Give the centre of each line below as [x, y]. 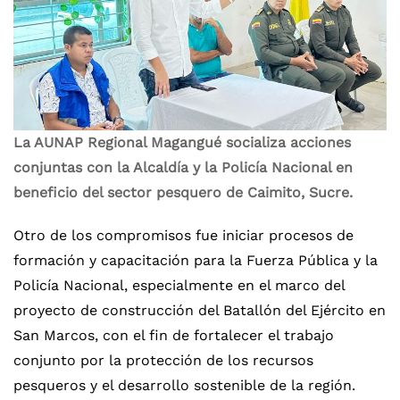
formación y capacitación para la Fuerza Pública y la [196, 260]
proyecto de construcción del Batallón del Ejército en [200, 310]
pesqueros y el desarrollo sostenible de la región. [184, 385]
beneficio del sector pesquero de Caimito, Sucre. [183, 192]
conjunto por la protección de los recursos [163, 360]
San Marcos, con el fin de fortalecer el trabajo [174, 335]
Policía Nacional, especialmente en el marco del [179, 285]
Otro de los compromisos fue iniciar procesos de [183, 235]
